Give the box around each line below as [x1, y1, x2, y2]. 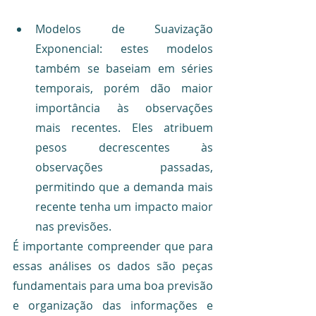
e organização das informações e [13, 297, 213, 313]
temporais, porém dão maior [35, 80, 213, 96]
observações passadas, [35, 159, 213, 175]
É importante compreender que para [13, 238, 213, 254]
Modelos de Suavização [35, 20, 213, 37]
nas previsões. [35, 218, 111, 234]
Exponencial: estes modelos [35, 40, 213, 56]
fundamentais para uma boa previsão [13, 277, 213, 293]
